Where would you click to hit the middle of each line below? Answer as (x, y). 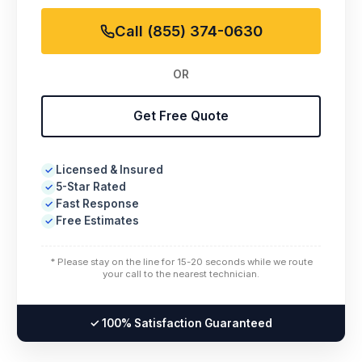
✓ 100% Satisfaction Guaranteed (181, 324)
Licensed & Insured (109, 170)
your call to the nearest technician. (181, 274)
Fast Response (97, 204)
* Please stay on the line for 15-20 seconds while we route (181, 262)
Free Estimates (97, 221)
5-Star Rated (91, 187)
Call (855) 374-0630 (188, 31)
